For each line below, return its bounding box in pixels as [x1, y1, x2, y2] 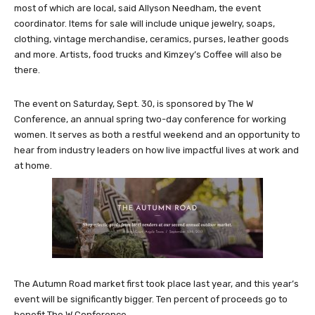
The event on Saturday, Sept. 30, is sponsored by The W [14, 98, 253, 109]
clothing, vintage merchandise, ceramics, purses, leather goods [14, 33, 289, 44]
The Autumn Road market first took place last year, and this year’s [14, 278, 299, 289]
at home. [14, 160, 52, 171]
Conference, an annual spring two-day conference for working [14, 113, 286, 124]
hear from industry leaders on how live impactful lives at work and [14, 144, 299, 155]
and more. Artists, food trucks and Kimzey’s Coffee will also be [14, 49, 282, 60]
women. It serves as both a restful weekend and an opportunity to [14, 129, 300, 140]
